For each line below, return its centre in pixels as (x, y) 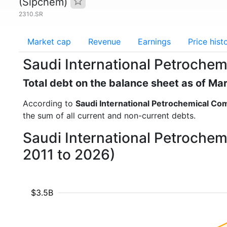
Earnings (154, 42)
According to (49, 103)
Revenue (104, 42)
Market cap (49, 42)
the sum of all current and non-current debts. (109, 116)
